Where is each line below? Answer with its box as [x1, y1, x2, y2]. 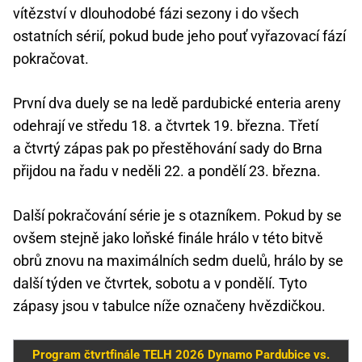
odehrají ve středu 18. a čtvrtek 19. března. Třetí [13, 116, 318, 134]
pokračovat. [13, 49, 89, 67]
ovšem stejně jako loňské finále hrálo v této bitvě [13, 229, 323, 246]
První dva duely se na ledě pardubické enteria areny [13, 94, 341, 112]
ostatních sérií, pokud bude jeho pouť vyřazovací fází [13, 27, 346, 44]
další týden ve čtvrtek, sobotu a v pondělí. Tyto [13, 274, 307, 292]
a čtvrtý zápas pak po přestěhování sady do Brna [13, 139, 322, 157]
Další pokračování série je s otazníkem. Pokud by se [13, 206, 342, 224]
